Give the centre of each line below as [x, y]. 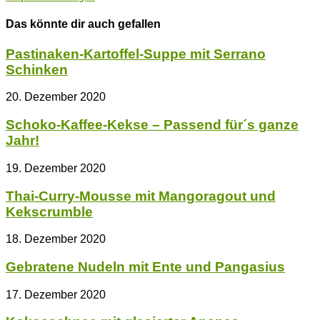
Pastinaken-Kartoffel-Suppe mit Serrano [136, 54]
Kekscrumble [49, 211]
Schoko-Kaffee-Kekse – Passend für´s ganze [152, 125]
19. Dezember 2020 [56, 168]
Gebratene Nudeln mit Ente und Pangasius [145, 267]
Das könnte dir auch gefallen [83, 24]
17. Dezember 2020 [56, 294]
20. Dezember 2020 [56, 97]
